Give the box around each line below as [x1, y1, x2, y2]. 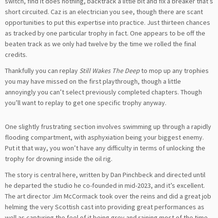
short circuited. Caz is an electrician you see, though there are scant [5, 7, 203, 16]
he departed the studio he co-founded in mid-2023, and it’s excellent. [5, 181, 205, 190]
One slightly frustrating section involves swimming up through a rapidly [5, 122, 211, 131]
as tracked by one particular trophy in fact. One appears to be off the [5, 28, 205, 37]
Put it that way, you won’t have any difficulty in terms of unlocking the [5, 144, 205, 153]
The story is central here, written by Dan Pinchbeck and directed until [5, 170, 205, 180]
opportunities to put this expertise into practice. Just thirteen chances [5, 18, 210, 27]
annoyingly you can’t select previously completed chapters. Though [5, 87, 202, 96]
